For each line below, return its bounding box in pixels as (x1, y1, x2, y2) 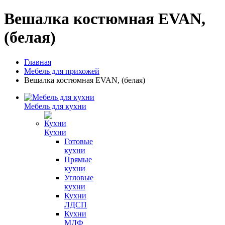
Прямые (64, 155, 92, 164)
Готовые (64, 137, 93, 146)
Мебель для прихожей (24, 66, 99, 75)
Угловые (64, 173, 93, 182)
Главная (24, 57, 51, 66)
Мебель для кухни (24, 101, 86, 110)
